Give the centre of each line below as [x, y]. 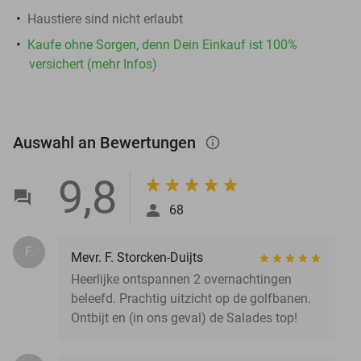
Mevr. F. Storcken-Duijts [137, 257]
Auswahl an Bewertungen [106, 142]
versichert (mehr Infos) [93, 64]
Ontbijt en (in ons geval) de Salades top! [184, 317]
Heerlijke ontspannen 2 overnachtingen [181, 279]
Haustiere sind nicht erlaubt [105, 19]
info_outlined [221, 142]
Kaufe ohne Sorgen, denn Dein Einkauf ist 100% [162, 44]
